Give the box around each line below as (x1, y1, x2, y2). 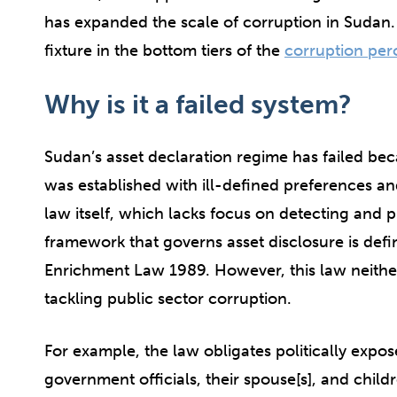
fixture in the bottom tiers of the (44, 41, 284, 61)
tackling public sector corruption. (44, 289, 292, 309)
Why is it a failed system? (44, 89, 352, 121)
